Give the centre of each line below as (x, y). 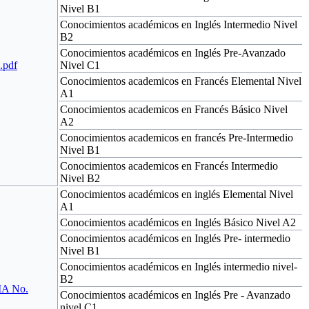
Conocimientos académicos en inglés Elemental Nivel (177, 194)
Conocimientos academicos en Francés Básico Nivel (174, 109)
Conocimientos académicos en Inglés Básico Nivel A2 (178, 222)
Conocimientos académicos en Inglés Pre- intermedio (175, 238)
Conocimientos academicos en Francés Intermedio (169, 166)
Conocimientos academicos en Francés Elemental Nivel (181, 81)
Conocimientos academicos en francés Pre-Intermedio (177, 137)
